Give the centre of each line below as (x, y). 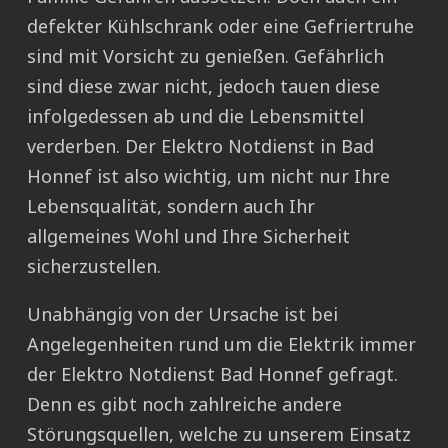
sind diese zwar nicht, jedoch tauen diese (203, 86)
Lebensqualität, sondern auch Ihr (171, 206)
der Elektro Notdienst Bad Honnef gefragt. (212, 374)
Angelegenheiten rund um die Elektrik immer (221, 344)
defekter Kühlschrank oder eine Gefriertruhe (220, 26)
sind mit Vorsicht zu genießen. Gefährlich (205, 56)
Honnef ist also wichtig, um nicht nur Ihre (208, 176)
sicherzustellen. (94, 266)
